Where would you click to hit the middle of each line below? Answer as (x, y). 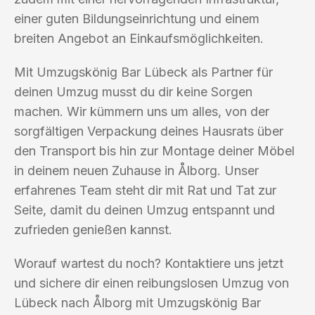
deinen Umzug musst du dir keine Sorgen (133, 91)
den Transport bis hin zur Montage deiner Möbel (154, 150)
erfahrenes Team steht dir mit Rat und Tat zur (145, 190)
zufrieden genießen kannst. (93, 229)
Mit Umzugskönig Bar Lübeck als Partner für (143, 72)
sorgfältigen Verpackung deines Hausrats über (149, 131)
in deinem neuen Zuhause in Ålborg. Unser (136, 170)
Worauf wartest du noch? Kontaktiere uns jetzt (149, 263)
